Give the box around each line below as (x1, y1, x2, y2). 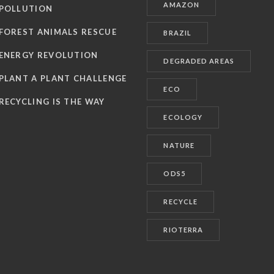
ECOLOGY (163, 113, 203, 122)
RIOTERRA (163, 226, 204, 234)
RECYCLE (163, 198, 198, 206)
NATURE (163, 141, 195, 150)
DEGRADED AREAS (163, 57, 234, 65)
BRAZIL (163, 29, 192, 37)
